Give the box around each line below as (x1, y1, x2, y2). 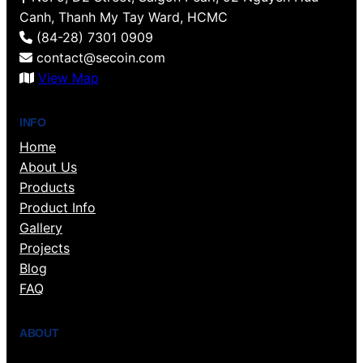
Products (19, 179, 75, 196)
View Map (38, 70, 99, 87)
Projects (19, 240, 70, 257)
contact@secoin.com (32, 49, 165, 66)
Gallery (19, 220, 62, 237)
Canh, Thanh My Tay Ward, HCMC (19, 9, 228, 26)
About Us (19, 159, 77, 176)
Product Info (19, 199, 96, 216)
